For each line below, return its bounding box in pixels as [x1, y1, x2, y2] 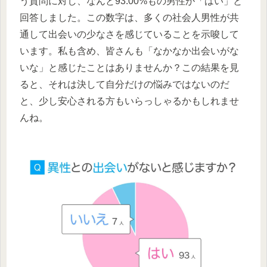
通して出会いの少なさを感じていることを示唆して [20, 29, 239, 39]
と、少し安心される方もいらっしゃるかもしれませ [20, 95, 239, 106]
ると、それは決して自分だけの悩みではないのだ [20, 79, 229, 89]
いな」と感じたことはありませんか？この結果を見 [20, 62, 239, 73]
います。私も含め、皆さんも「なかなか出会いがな [20, 45, 239, 56]
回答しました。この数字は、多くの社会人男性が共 [20, 12, 239, 23]
